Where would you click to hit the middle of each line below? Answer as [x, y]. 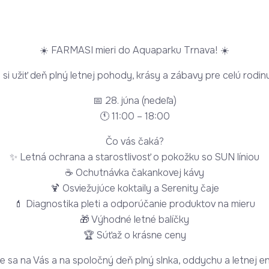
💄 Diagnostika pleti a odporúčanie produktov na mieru [134, 204]
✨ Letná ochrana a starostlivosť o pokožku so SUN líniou [134, 157]
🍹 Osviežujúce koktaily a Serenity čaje [134, 188]
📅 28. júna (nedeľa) [134, 100]
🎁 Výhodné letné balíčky [134, 219]
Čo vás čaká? [134, 141]
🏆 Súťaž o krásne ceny [134, 235]
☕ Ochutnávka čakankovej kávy [134, 172]
